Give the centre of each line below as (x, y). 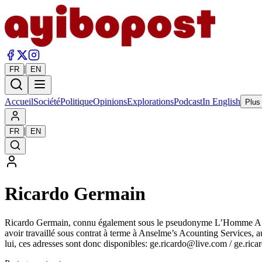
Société (47, 101)
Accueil (19, 101)
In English (221, 101)
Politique (77, 101)
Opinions (110, 101)
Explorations (150, 101)
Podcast (188, 101)
